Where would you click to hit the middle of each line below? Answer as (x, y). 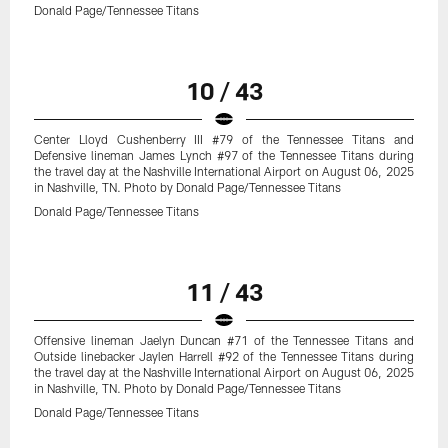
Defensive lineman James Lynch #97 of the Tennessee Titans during (224, 155)
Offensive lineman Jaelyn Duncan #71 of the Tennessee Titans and (224, 340)
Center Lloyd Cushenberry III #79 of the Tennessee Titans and (224, 139)
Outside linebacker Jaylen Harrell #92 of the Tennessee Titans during (224, 356)
